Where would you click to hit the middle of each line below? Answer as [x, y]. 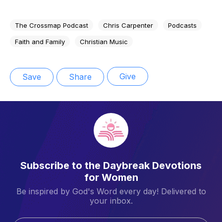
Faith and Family [40, 41]
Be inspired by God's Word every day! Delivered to [111, 191]
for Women [111, 177]
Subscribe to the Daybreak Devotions [111, 165]
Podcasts [182, 25]
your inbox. [111, 200]
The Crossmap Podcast [52, 25]
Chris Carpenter [128, 25]
